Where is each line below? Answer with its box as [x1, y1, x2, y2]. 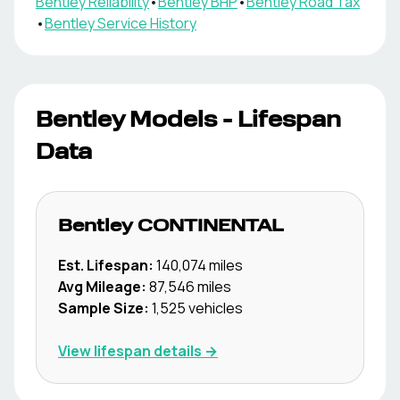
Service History [95, 13, 196, 33]
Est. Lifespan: [58, 255, 154, 275]
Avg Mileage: [58, 277, 146, 296]
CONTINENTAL [137, 218, 283, 236]
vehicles [186, 298, 243, 318]
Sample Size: [58, 298, 149, 318]
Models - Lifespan [124, 111, 341, 132]
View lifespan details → [58, 341, 218, 361]
